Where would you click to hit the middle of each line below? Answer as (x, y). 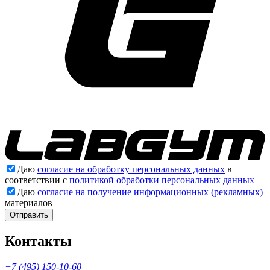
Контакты (38, 241)
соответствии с (37, 180)
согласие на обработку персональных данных (131, 169)
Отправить (29, 215)
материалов (29, 202)
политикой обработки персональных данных (162, 180)
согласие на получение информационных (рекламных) (150, 192)
